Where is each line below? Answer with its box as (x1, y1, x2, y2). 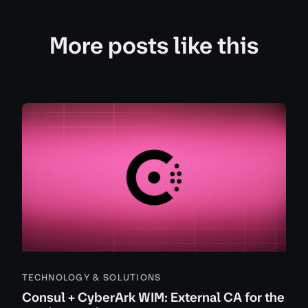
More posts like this (49, 30, 258, 61)
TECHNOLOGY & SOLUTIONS (22, 272, 162, 283)
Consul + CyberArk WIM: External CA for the (22, 289, 285, 306)
